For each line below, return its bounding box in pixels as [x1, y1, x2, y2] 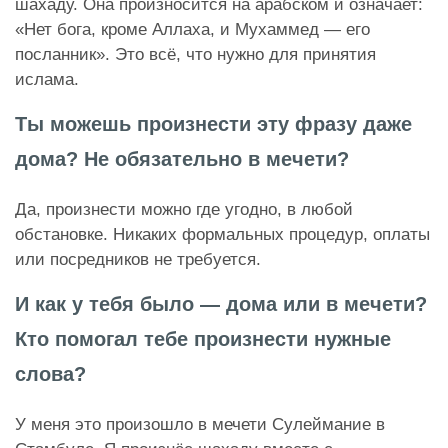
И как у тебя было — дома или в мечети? [15, 293, 427, 316]
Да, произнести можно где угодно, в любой [15, 200, 353, 220]
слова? [15, 363, 86, 386]
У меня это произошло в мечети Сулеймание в [15, 415, 385, 435]
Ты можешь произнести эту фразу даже [15, 113, 412, 136]
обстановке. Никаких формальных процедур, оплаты [15, 225, 430, 245]
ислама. [15, 70, 79, 90]
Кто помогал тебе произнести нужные [15, 328, 391, 351]
